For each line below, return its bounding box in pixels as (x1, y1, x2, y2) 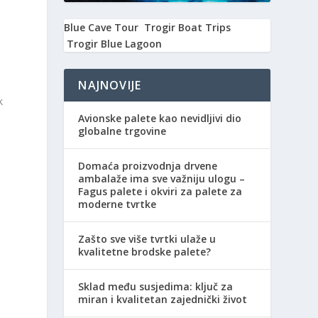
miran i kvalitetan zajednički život (78, 292, 248, 307)
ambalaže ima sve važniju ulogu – (78, 172, 246, 186)
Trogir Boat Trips (144, 21, 231, 35)
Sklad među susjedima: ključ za (78, 280, 234, 294)
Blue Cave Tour (64, 21, 139, 35)
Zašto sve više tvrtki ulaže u (78, 232, 216, 246)
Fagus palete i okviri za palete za (78, 185, 243, 199)
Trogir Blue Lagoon (67, 37, 163, 51)
